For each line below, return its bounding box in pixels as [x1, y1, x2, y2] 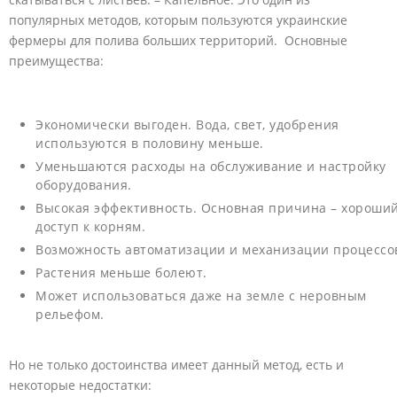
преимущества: [9, 52, 104, 70]
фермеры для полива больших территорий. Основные [9, 32, 347, 50]
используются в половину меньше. [35, 135, 264, 152]
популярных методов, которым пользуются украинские [9, 12, 347, 29]
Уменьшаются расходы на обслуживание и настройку [35, 158, 386, 175]
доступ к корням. [35, 218, 145, 236]
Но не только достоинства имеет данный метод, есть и [9, 356, 344, 374]
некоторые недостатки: [9, 377, 152, 394]
